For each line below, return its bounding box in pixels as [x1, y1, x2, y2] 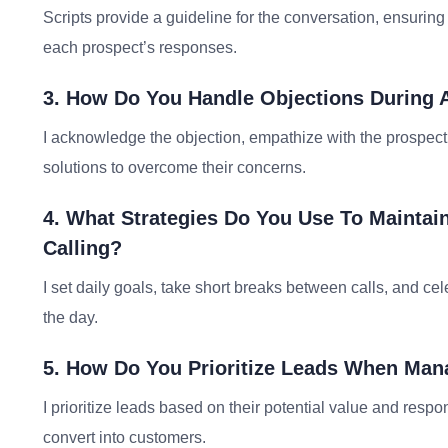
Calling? [43, 237, 122, 259]
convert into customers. [43, 429, 206, 446]
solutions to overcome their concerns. [43, 159, 306, 176]
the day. [43, 309, 98, 326]
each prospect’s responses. [43, 39, 237, 56]
